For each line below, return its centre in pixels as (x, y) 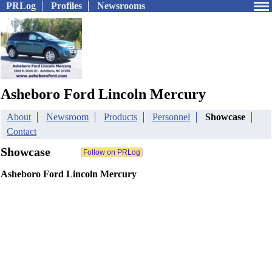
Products (121, 117)
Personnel (171, 117)
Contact (22, 131)
